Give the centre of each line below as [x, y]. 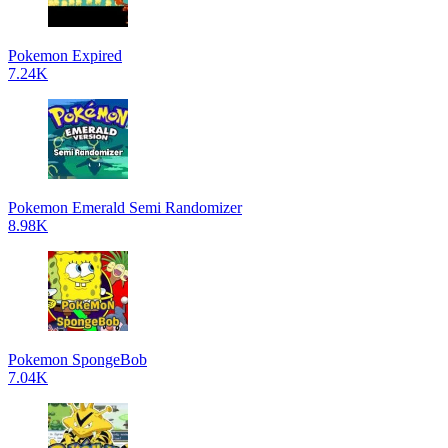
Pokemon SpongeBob [77, 359]
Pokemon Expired [65, 55]
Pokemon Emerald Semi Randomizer [125, 207]
